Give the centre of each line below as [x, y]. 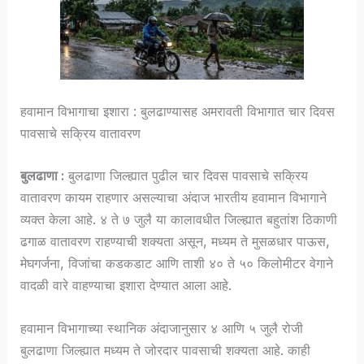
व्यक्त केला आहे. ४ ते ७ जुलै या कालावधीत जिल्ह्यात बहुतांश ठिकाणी [179, 219]
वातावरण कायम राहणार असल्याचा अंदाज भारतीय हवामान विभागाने [174, 197]
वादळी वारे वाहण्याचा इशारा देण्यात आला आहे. [126, 285]
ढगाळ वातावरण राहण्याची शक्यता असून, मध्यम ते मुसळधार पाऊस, [175, 241]
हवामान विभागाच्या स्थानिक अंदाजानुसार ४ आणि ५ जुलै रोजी [162, 329]
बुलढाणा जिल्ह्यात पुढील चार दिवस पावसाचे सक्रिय [186, 175]
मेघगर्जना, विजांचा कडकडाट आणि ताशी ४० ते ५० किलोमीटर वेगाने [177, 263]
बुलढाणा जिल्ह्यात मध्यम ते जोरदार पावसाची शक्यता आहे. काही [166, 351]
